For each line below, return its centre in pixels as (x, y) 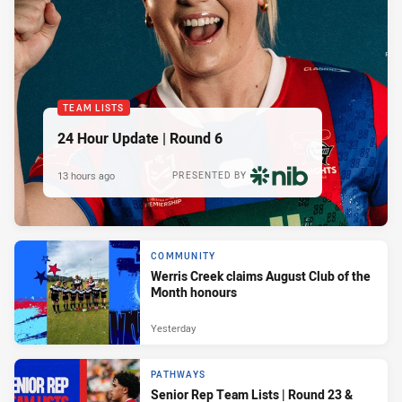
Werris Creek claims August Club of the (261, 275)
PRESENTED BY (210, 176)
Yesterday (173, 328)
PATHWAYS (178, 374)
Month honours (194, 292)
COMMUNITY (184, 256)
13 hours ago (86, 176)
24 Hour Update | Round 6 (140, 139)
